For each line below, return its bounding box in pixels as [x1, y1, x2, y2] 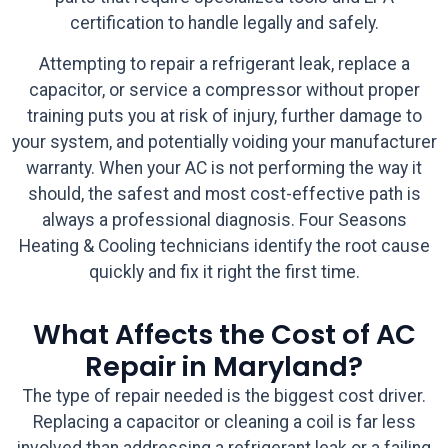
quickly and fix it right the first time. [88, 261, 360, 282]
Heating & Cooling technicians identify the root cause [18, 235, 430, 256]
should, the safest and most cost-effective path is [27, 183, 421, 204]
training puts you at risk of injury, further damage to [26, 105, 422, 126]
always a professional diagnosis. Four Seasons [41, 209, 407, 230]
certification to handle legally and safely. [69, 13, 379, 34]
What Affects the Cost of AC [32, 314, 416, 354]
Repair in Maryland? [85, 346, 363, 386]
